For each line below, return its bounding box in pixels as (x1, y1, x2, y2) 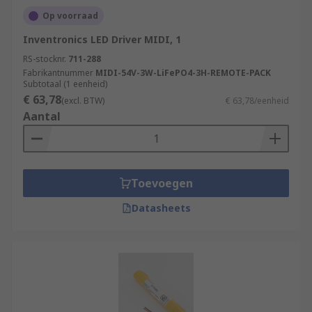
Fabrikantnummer (23, 67, 93, 79)
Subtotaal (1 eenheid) (23, 78, 107, 90)
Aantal (23, 109, 61, 124)
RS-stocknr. (23, 53, 66, 65)
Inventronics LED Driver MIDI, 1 (23, 33, 181, 46)
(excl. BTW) (61, 95, 104, 107)
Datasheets (131, 201, 191, 214)
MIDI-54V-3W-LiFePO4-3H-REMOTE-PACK (95, 67, 271, 79)
